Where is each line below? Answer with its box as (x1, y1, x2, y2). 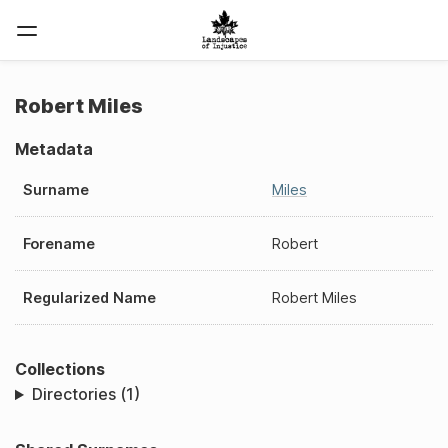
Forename (23, 234, 95, 252)
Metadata (15, 139, 93, 159)
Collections (15, 358, 105, 379)
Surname (23, 180, 89, 198)
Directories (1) (31, 384, 140, 405)
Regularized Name (23, 288, 156, 306)
